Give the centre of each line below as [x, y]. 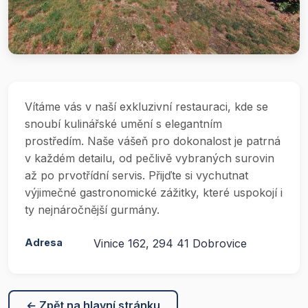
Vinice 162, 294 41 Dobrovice [170, 243]
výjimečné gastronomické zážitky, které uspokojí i [154, 192]
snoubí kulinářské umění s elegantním [123, 123]
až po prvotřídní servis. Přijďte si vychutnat [136, 175]
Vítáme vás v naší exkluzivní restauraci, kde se [146, 106]
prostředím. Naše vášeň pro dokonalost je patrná [153, 141]
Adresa [44, 242]
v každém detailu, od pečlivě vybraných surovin [150, 158]
